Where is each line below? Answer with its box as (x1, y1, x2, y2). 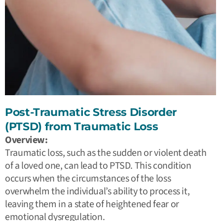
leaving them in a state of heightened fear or (5, 197, 179, 211)
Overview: (5, 133, 48, 147)
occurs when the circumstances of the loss (5, 171, 171, 185)
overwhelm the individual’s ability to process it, (5, 184, 190, 198)
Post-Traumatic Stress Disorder (5, 105, 177, 119)
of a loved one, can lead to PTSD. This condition (5, 158, 191, 173)
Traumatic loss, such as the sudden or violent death (5, 146, 207, 160)
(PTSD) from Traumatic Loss (5, 119, 158, 133)
